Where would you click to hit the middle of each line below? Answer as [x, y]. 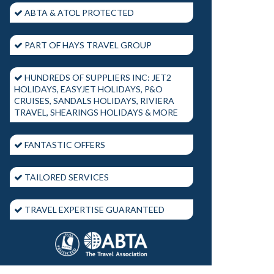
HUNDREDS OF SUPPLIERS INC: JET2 [97, 77]
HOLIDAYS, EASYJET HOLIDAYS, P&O [88, 89]
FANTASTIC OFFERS [64, 144]
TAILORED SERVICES [66, 177]
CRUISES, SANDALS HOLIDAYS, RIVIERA [94, 100]
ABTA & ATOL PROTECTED [78, 12]
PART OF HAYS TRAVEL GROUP [87, 45]
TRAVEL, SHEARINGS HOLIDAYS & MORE [96, 112]
